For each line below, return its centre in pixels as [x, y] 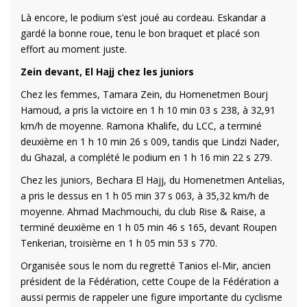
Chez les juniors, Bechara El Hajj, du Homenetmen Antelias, [153, 180]
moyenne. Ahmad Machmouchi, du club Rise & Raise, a [143, 211]
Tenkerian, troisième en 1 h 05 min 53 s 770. [119, 243]
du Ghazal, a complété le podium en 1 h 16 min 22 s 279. [146, 157]
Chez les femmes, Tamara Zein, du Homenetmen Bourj [144, 94]
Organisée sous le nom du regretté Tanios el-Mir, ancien [146, 265]
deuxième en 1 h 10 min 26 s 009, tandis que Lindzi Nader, [150, 141]
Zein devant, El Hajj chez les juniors [107, 71]
